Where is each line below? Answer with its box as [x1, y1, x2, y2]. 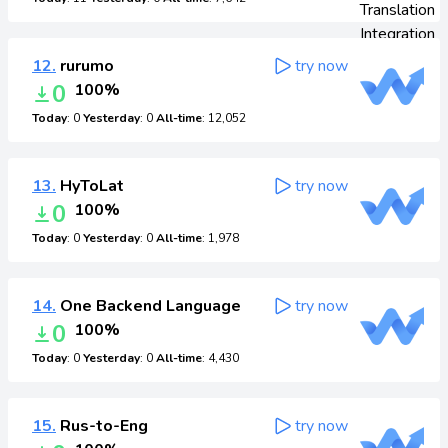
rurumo [56, 55, 114, 77]
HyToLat [56, 175, 124, 197]
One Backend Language [56, 295, 241, 317]
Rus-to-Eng [56, 415, 148, 437]
